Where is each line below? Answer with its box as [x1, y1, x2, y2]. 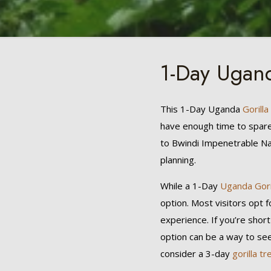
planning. [160, 154, 197, 166]
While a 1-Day [160, 180, 221, 192]
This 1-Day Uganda [160, 103, 243, 115]
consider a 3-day [160, 247, 233, 260]
